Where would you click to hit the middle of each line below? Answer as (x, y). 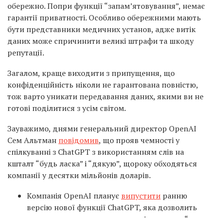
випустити (141, 196)
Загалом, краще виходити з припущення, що (91, 73)
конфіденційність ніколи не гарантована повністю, (103, 85)
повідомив (79, 140)
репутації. (26, 53)
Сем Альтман (33, 140)
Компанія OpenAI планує (74, 196)
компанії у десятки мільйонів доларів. (79, 175)
